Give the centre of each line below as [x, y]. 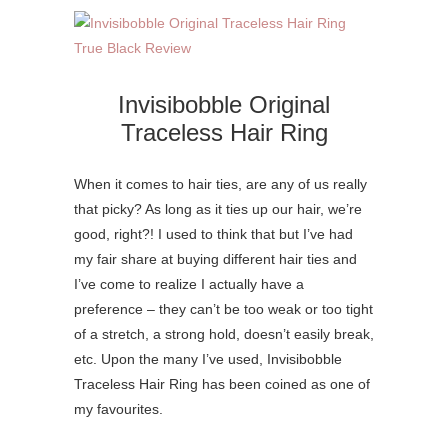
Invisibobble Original [224, 104]
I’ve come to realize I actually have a [189, 283]
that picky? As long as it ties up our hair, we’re [218, 208]
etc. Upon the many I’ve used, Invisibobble [208, 358]
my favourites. [118, 408]
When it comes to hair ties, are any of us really [220, 183]
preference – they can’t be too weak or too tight [223, 308]
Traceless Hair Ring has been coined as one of [222, 383]
